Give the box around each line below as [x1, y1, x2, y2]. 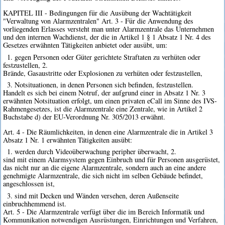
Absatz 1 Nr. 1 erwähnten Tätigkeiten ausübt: [3, 135, 133, 145]
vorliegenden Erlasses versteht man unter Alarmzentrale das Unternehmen [3, 24, 214, 34]
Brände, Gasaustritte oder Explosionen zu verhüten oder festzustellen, [3, 68, 203, 78]
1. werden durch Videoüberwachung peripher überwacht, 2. [7, 147, 176, 157]
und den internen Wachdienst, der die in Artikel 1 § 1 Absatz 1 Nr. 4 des [3, 32, 211, 42]
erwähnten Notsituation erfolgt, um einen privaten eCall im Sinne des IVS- [3, 95, 217, 105]
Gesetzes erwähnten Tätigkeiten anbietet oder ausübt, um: [3, 40, 168, 50]
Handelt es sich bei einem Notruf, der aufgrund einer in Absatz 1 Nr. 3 [3, 87, 206, 97]
